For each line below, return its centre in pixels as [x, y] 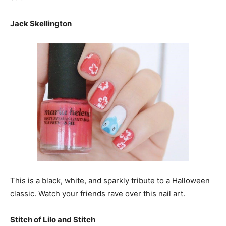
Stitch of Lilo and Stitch [53, 220]
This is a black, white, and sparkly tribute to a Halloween [110, 180]
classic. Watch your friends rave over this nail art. [98, 193]
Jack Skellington [41, 23]
